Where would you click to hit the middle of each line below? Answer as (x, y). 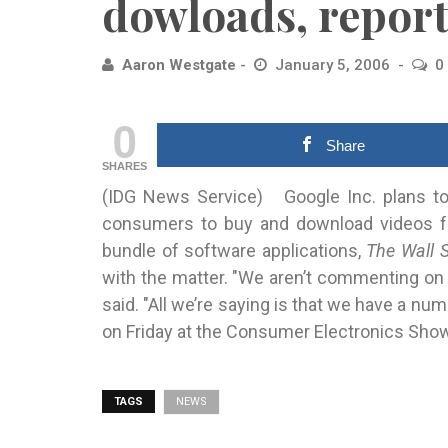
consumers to (159, 223)
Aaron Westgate (179, 65)
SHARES (124, 166)
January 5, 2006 (334, 65)
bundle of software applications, (234, 250)
